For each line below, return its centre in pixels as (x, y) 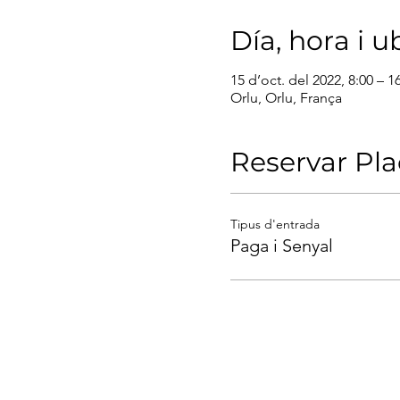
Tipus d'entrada (275, 224)
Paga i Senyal (282, 245)
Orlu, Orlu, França (286, 97)
